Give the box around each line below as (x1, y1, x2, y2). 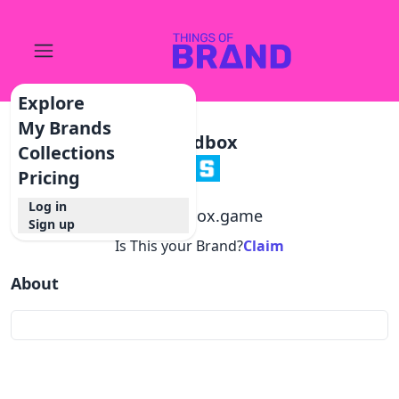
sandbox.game (151, 205, 263, 226)
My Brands (18, 116, 112, 140)
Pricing (18, 166, 81, 190)
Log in (28, 198, 68, 215)
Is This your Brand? (115, 236, 243, 256)
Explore (18, 91, 85, 115)
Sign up (28, 216, 76, 232)
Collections (18, 141, 116, 165)
